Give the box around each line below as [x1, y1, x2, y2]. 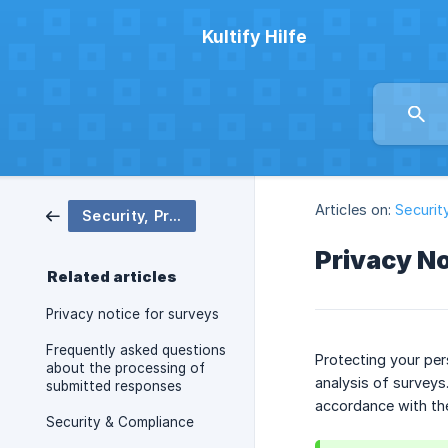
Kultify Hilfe [202, 26, 307, 47]
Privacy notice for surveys [46, 306, 219, 322]
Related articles [47, 268, 177, 286]
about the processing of [46, 360, 205, 376]
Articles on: [315, 201, 392, 219]
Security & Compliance [46, 414, 194, 430]
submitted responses [46, 378, 182, 394]
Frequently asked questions [46, 342, 226, 358]
